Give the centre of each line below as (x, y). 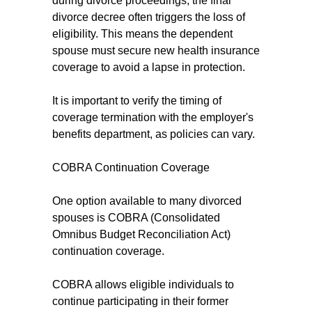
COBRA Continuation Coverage (131, 167)
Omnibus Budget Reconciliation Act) (141, 234)
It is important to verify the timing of (137, 101)
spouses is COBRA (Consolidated (136, 218)
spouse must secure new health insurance (156, 50)
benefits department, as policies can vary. (154, 134)
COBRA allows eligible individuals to (143, 284)
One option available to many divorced (147, 201)
